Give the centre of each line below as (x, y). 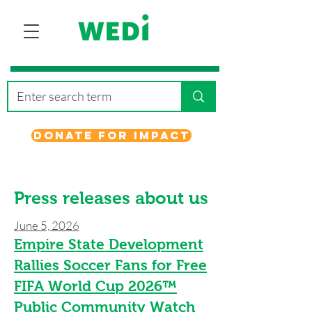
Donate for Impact (111, 135)
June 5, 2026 (47, 225)
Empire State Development (109, 244)
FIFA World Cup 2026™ (95, 286)
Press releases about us (111, 198)
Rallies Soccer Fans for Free (110, 265)
